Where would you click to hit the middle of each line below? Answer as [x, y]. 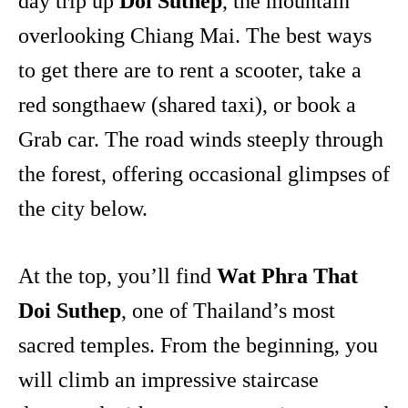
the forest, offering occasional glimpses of [204, 174]
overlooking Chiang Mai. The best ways [195, 36]
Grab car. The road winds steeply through [201, 140]
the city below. [83, 209]
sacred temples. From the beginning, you [198, 346]
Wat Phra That [287, 276]
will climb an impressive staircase [168, 380]
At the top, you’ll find [117, 276]
